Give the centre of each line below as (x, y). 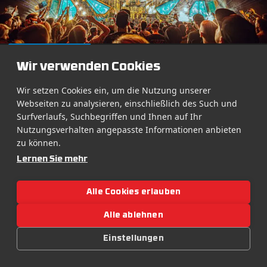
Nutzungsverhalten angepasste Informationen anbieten (129, 130)
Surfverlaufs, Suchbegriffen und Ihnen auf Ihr (109, 117)
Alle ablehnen (133, 215)
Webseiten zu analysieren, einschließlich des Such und (127, 103)
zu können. (39, 143)
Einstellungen (133, 238)
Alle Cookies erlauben (133, 192)
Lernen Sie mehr (52, 159)
